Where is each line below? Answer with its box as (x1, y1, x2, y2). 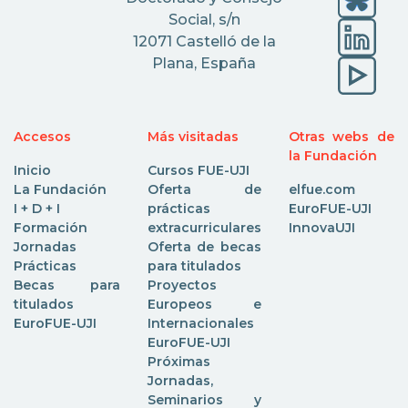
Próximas (147, 352, 210, 370)
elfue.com (288, 180, 355, 198)
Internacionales (147, 314, 254, 331)
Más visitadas (147, 127, 239, 145)
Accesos (14, 127, 71, 145)
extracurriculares (147, 219, 261, 236)
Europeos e (147, 295, 261, 312)
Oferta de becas (147, 238, 261, 255)
